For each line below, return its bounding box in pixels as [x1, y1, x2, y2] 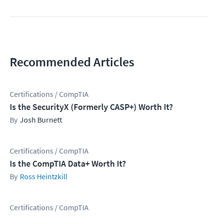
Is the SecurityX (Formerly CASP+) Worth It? [10, 101, 173, 113]
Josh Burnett [20, 115, 62, 125]
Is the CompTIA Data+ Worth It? [10, 158, 126, 170]
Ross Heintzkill [20, 171, 67, 182]
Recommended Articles [10, 54, 134, 70]
